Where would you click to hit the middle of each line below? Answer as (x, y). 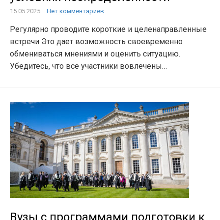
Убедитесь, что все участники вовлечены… (88, 66)
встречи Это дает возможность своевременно (96, 41)
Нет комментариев (75, 11)
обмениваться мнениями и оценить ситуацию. (95, 54)
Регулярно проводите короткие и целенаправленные (108, 29)
